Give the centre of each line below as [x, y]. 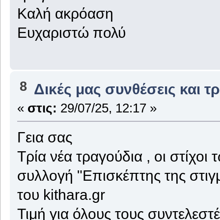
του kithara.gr [61, 195]
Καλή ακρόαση [65, 13]
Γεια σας [44, 137]
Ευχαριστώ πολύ [71, 32]
